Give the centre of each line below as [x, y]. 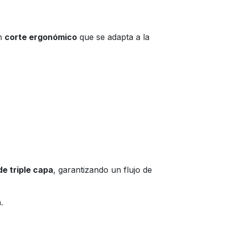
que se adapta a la [113, 37]
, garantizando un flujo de [103, 170]
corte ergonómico [41, 37]
